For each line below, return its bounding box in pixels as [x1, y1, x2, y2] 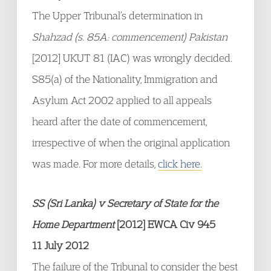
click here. [158, 157, 202, 170]
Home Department [32, 218, 114, 230]
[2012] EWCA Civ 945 [114, 218, 215, 230]
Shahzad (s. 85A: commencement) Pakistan [32, 30, 227, 43]
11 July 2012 [32, 239, 89, 252]
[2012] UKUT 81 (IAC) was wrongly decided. [32, 51, 232, 64]
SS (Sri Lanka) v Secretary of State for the [32, 197, 218, 209]
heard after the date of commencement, [32, 115, 207, 128]
